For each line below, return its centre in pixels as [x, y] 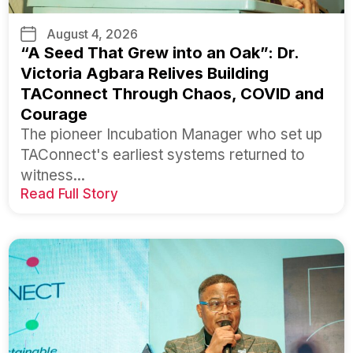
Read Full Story [69, 194]
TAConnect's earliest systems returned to [163, 155]
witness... [53, 176]
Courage [54, 115]
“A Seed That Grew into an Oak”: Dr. [160, 53]
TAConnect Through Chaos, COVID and [172, 94]
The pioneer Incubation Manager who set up [171, 135]
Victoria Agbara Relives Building [145, 74]
